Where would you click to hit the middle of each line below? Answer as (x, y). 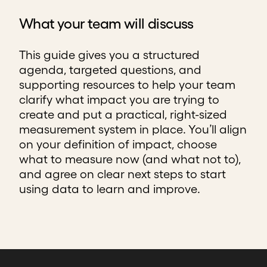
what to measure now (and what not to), (130, 159)
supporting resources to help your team (127, 85)
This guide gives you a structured (109, 55)
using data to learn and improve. (110, 189)
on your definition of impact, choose (118, 144)
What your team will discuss (106, 24)
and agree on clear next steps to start (122, 174)
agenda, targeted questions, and (110, 70)
